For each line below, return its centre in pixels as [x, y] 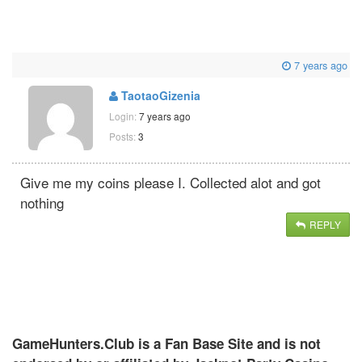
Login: [124, 116]
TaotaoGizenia [159, 95]
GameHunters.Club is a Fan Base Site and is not [166, 343]
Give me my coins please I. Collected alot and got [170, 182]
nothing [42, 202]
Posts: [122, 136]
